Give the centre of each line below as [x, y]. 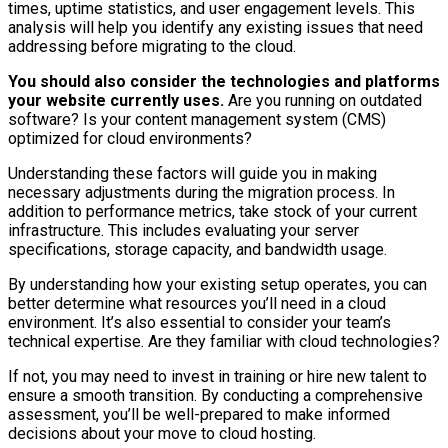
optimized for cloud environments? [130, 138]
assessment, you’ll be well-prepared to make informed [199, 414]
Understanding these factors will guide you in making [192, 173]
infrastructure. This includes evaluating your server [183, 230]
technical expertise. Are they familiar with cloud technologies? [224, 341]
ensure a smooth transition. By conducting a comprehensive [215, 395]
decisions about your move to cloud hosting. [162, 433]
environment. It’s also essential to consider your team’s [199, 322]
